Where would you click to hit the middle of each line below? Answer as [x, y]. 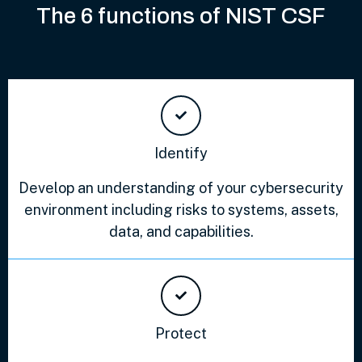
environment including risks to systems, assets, [181, 209]
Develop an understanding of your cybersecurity [181, 187]
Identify [181, 153]
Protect [181, 333]
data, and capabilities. [181, 231]
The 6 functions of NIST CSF [181, 15]
